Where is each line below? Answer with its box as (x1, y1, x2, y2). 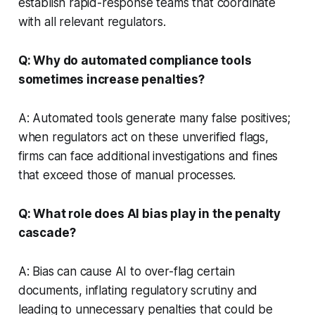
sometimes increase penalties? (18, 72, 205, 86)
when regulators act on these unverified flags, (18, 129, 269, 144)
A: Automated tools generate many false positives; (18, 110, 290, 125)
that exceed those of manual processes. (18, 167, 236, 182)
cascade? (18, 225, 76, 240)
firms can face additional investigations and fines (18, 148, 278, 163)
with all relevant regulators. (18, 14, 166, 29)
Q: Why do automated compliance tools (18, 53, 252, 67)
